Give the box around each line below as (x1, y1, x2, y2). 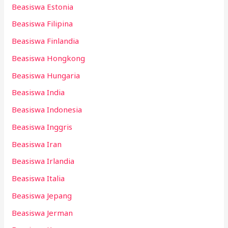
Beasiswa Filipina (12, 18, 73, 29)
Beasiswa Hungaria (12, 70, 80, 80)
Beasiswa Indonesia (12, 104, 82, 115)
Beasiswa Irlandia (12, 156, 75, 166)
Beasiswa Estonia (12, 1, 74, 12)
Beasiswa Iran (12, 138, 62, 149)
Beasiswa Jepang (12, 190, 72, 201)
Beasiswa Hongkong (12, 52, 85, 63)
